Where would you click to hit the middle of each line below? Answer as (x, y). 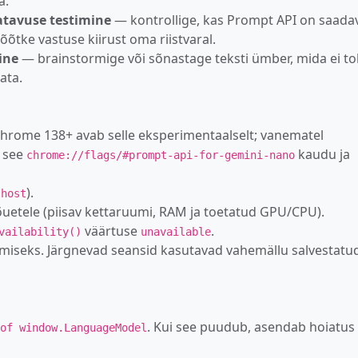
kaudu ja (322, 154)
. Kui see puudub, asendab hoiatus (251, 326)
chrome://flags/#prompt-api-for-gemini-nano (161, 155)
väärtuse (111, 231)
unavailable (176, 231)
